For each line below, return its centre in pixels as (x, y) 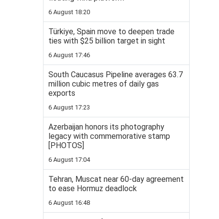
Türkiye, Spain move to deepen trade (111, 32)
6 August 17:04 (69, 160)
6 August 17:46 (69, 55)
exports (62, 93)
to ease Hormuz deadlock (93, 189)
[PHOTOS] (66, 146)
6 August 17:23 (69, 108)
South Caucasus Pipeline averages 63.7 (116, 75)
